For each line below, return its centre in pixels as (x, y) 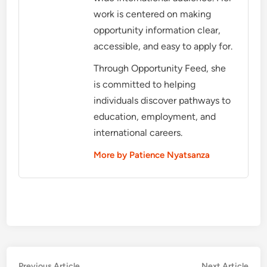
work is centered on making (153, 14)
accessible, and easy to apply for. (163, 46)
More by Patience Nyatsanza (152, 155)
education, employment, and (155, 116)
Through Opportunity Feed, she (160, 68)
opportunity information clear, (157, 30)
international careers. (138, 132)
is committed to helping (145, 84)
